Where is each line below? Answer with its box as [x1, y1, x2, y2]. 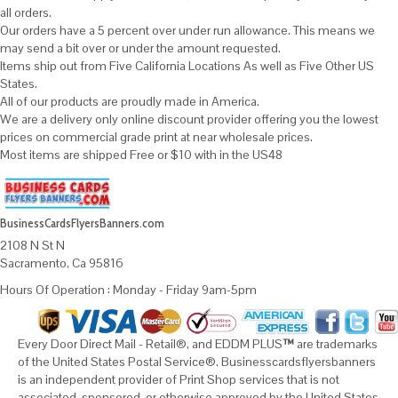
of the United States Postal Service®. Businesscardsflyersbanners [18, 353, 376, 370]
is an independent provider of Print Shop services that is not [18, 370, 339, 387]
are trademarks [294, 335, 378, 352]
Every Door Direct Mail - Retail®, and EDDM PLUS [18, 335, 283, 352]
